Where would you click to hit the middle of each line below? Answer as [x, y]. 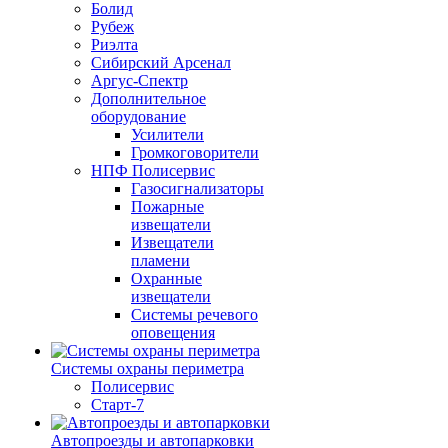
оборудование [138, 116]
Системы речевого [194, 314]
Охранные [166, 278]
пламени [160, 260]
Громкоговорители [195, 152]
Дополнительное [148, 98]
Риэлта [114, 44]
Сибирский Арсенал [161, 62]
